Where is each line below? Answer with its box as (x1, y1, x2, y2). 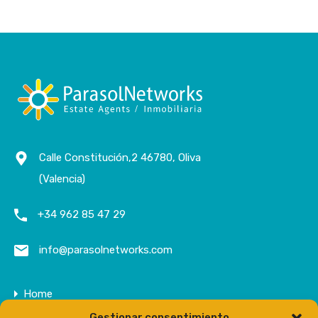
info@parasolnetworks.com (39, 243, 172, 257)
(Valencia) (39, 172, 85, 186)
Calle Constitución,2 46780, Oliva (39, 151, 201, 165)
